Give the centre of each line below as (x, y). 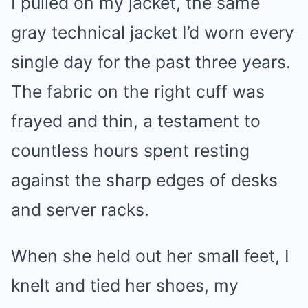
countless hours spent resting (130, 151)
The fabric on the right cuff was (138, 91)
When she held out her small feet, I (150, 256)
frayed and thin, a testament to (136, 121)
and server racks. (80, 210)
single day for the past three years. (151, 62)
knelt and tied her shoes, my (125, 285)
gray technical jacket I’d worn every (153, 32)
